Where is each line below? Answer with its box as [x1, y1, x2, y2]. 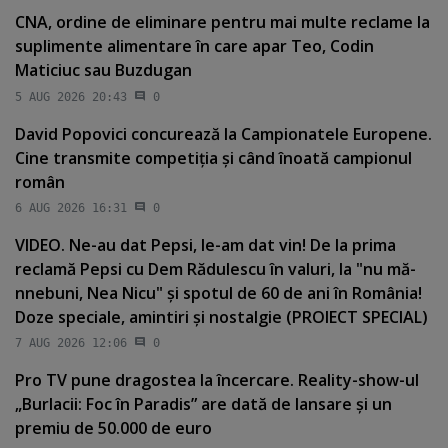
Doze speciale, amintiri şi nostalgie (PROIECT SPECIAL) [15, 306, 428, 329]
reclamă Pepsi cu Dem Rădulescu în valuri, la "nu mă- [15, 258, 416, 281]
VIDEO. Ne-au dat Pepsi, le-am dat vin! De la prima [15, 234, 396, 257]
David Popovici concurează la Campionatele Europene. [15, 122, 432, 145]
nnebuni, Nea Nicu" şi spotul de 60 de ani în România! [15, 282, 422, 305]
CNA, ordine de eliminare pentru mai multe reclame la [15, 11, 430, 34]
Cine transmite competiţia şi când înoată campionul [15, 146, 412, 169]
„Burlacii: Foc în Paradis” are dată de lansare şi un [15, 393, 392, 416]
